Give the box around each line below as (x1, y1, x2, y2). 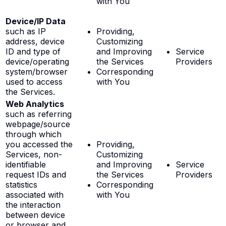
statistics (6, 180, 37, 190)
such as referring (6, 109, 72, 120)
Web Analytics (6, 99, 64, 109)
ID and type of (6, 46, 61, 57)
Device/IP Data (6, 16, 66, 27)
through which (6, 129, 62, 140)
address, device (6, 36, 65, 47)
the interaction (6, 200, 61, 210)
